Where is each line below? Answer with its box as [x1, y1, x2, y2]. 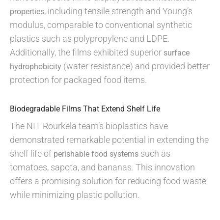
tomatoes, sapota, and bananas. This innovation [10, 162, 195, 172]
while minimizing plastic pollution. [10, 190, 139, 200]
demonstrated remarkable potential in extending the [10, 135, 209, 145]
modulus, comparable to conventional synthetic [10, 20, 192, 30]
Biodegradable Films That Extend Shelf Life [10, 104, 160, 113]
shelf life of [10, 148, 54, 159]
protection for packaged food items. [10, 75, 147, 85]
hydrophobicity [10, 62, 61, 71]
